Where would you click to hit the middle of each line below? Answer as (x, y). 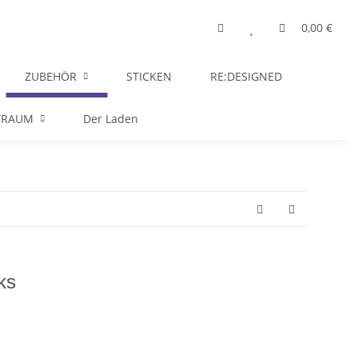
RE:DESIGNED (246, 76)
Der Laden (111, 119)
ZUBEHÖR (51, 76)
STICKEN (149, 76)
